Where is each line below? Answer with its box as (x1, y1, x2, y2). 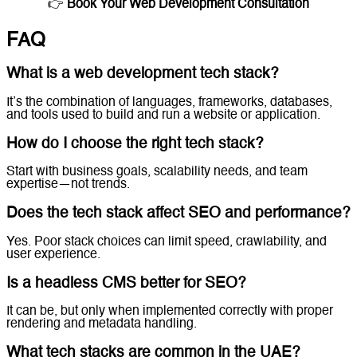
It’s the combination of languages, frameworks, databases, (6, 96, 332, 109)
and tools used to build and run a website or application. (6, 109, 320, 122)
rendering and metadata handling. (6, 318, 197, 331)
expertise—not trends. (6, 178, 130, 192)
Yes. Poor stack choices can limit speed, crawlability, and (6, 235, 327, 249)
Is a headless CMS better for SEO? (6, 276, 246, 291)
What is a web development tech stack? (6, 67, 279, 82)
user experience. (6, 248, 100, 261)
